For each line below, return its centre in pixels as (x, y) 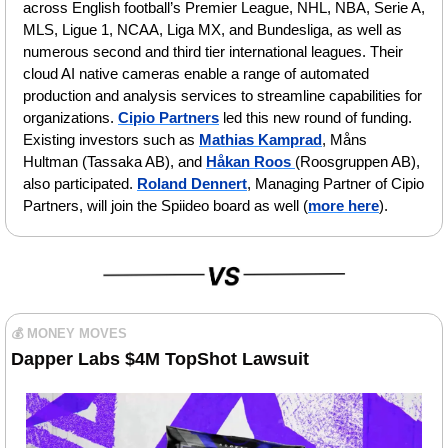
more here (343, 206)
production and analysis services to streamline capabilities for (222, 96)
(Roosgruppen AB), (357, 162)
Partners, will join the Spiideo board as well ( (165, 206)
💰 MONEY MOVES (69, 333)
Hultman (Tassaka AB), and (114, 162)
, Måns (344, 140)
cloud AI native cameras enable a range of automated (196, 74)
